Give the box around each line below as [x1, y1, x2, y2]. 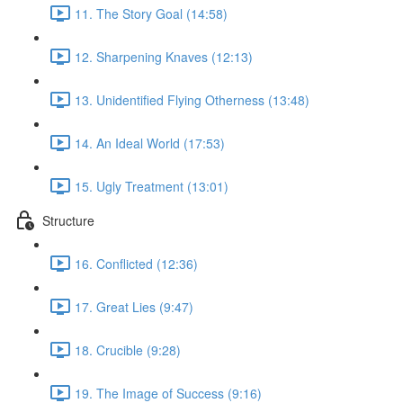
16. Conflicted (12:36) [75, 254, 198, 273]
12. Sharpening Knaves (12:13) [75, 47, 253, 66]
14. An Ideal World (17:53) [75, 133, 225, 152]
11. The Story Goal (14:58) [75, 4, 228, 22]
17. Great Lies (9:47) [75, 297, 193, 316]
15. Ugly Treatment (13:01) [75, 176, 228, 195]
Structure [42, 210, 94, 229]
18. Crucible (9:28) [75, 340, 181, 359]
